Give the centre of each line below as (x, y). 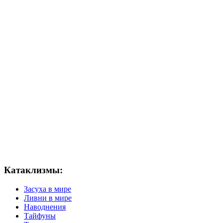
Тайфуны (40, 216)
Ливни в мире (48, 198)
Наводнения (45, 207)
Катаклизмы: (33, 170)
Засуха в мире (48, 189)
